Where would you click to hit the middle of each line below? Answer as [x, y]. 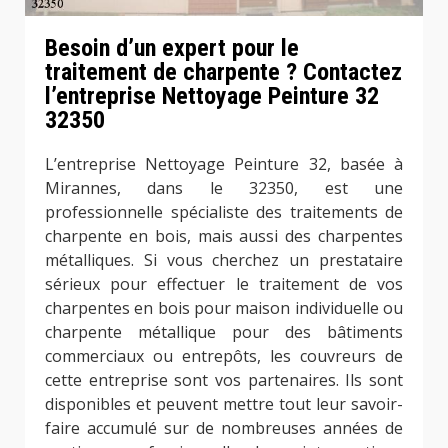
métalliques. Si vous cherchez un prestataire [224, 259]
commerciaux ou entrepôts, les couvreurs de [224, 355]
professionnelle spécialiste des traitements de [224, 211]
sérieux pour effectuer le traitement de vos [224, 283]
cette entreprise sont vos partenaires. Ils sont [224, 379]
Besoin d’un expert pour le [172, 47]
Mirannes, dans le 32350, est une [224, 187]
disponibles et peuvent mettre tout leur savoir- [224, 403]
